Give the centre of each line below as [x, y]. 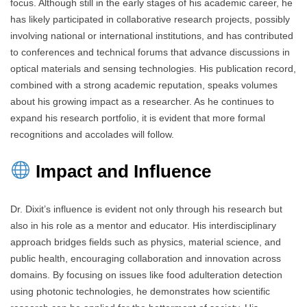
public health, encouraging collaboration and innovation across [146, 258]
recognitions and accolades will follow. [92, 134]
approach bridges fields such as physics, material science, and [146, 242]
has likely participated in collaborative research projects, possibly [150, 19]
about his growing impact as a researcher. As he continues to [142, 101]
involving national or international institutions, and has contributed [152, 35]
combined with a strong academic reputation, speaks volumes [144, 85]
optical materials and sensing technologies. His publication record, [153, 68]
